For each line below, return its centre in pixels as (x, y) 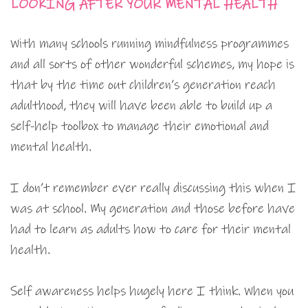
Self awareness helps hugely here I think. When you (152, 291)
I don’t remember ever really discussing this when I (153, 188)
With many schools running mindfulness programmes (150, 44)
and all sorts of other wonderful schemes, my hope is (152, 65)
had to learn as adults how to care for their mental (151, 230)
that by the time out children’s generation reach (143, 85)
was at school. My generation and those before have (153, 209)
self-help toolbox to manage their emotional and (140, 126)
